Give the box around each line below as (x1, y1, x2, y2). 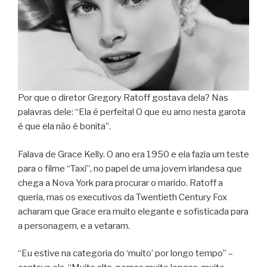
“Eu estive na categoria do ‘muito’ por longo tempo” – (18, 248, 233, 259)
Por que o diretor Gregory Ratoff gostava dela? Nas (18, 92, 228, 104)
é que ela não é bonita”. (18, 121, 111, 132)
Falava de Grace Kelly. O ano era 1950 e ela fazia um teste (18, 148, 249, 160)
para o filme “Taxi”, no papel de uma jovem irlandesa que (18, 163, 242, 174)
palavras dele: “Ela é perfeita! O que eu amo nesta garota (18, 107, 246, 118)
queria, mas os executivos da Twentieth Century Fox (18, 191, 227, 203)
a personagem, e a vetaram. (18, 220, 130, 231)
